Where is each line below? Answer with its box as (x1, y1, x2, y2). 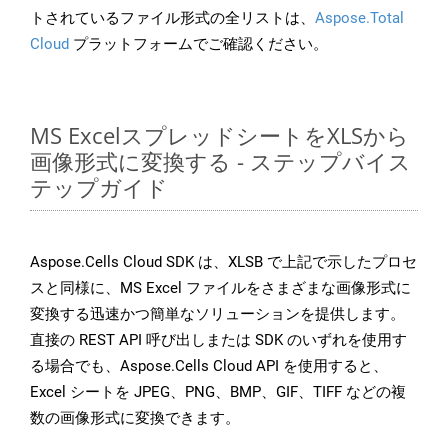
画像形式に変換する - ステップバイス (30, 146, 411, 177)
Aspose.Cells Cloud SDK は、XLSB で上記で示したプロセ (30, 253, 417, 272)
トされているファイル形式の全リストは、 (30, 9, 315, 28)
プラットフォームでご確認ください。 (69, 35, 328, 54)
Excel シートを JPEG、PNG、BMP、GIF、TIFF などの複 (30, 383, 406, 402)
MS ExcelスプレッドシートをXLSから (30, 120, 409, 151)
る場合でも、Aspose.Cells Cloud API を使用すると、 (30, 357, 388, 376)
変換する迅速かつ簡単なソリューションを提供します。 (30, 305, 405, 324)
